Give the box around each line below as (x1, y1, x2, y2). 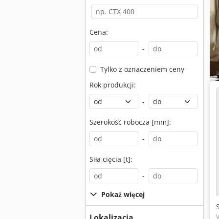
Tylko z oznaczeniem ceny (100, 65, 184, 74)
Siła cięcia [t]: (89, 154, 132, 164)
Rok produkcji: (89, 80, 136, 89)
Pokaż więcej (101, 190, 145, 199)
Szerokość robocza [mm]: (89, 117, 171, 127)
